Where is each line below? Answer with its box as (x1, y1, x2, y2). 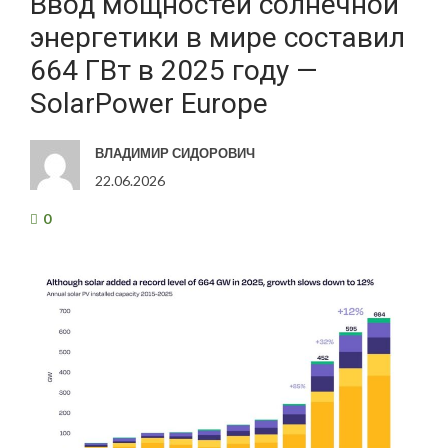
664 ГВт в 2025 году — (30, 54, 318, 87)
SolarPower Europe (30, 87, 268, 120)
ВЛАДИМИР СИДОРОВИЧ (95, 145, 255, 161)
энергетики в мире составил (30, 21, 405, 54)
